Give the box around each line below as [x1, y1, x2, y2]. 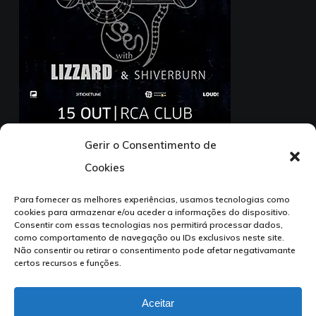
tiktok [185, 272, 210, 284]
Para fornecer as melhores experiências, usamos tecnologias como [14, 194, 290, 205]
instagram [135, 272, 183, 284]
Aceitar [142, 296, 174, 309]
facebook [86, 272, 128, 284]
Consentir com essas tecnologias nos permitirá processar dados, [14, 219, 283, 230]
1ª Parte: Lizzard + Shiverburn [18, 181, 178, 195]
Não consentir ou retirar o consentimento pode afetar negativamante [14, 245, 296, 255]
